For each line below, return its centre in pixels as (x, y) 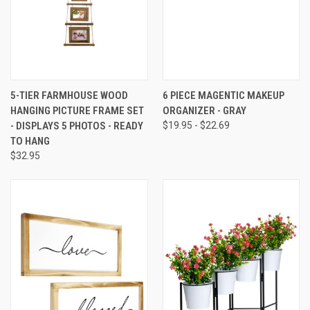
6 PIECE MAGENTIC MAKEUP (223, 95)
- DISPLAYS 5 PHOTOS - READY (77, 126)
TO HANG (30, 141)
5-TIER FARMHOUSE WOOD (69, 95)
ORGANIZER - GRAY (204, 110)
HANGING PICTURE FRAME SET (77, 110)
